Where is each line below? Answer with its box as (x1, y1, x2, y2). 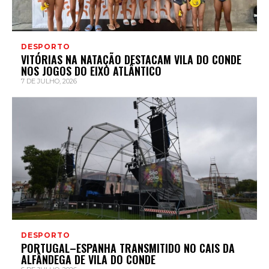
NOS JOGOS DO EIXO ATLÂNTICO (21, 63, 162, 79)
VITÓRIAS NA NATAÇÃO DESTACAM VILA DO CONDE (21, 52, 241, 68)
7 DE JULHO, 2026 (21, 77, 77, 86)
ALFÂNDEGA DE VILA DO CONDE (21, 252, 156, 268)
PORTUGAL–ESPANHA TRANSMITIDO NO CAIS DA (21, 240, 235, 256)
